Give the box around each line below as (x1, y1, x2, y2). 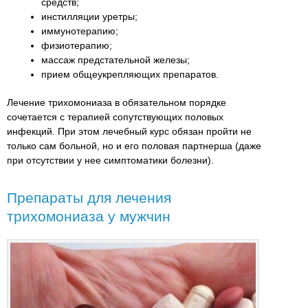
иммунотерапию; (41, 25, 118, 36)
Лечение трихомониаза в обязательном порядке (7, 96, 226, 108)
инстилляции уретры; (41, 10, 137, 22)
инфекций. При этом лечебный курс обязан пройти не (7, 125, 252, 137)
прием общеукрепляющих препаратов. (41, 68, 219, 80)
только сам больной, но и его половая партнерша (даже (7, 140, 261, 151)
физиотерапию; (41, 39, 112, 51)
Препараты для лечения (7, 189, 171, 206)
